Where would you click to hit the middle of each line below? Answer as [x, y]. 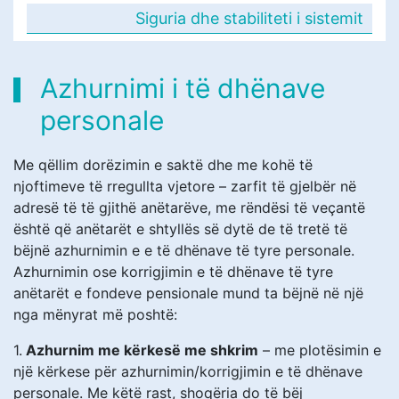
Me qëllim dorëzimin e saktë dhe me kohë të [163, 164]
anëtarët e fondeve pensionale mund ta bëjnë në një [188, 293]
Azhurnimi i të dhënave [183, 88]
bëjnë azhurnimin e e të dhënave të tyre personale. [184, 250]
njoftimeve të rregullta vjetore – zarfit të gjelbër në [185, 186]
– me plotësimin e [320, 350]
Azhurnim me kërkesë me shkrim [140, 350]
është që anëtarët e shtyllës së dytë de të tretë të [180, 228]
